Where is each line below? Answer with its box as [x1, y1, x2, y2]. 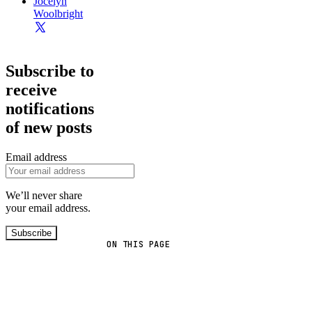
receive [6, 81, 57, 100]
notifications [6, 100, 94, 118]
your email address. [6, 202, 91, 214]
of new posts [6, 118, 92, 137]
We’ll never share [6, 189, 82, 202]
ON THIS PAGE [107, 239, 171, 251]
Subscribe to [6, 62, 94, 81]
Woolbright [33, 8, 83, 20]
